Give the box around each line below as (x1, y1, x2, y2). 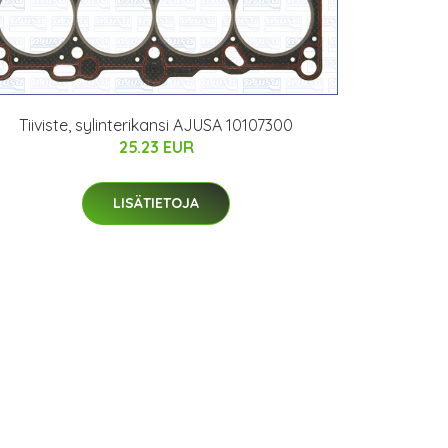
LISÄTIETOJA (113, 194, 199, 213)
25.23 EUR (118, 137, 194, 158)
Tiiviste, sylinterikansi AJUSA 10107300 (19, 115, 293, 136)
